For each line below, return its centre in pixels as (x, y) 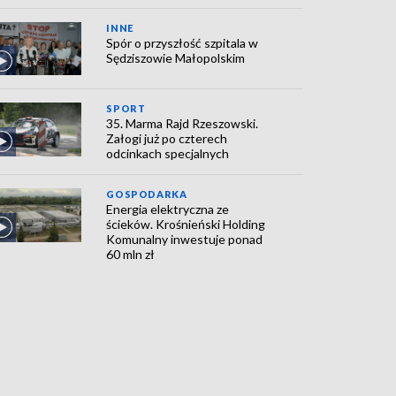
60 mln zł (131, 255)
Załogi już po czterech (167, 139)
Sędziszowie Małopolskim (176, 58)
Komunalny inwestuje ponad (185, 240)
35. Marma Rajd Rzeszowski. (183, 124)
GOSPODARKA (147, 194)
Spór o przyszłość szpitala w (183, 43)
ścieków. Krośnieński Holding (186, 225)
